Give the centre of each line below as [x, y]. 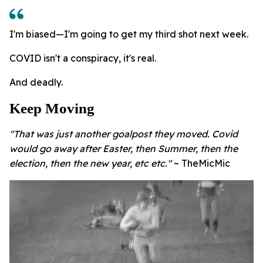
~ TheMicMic [202, 163]
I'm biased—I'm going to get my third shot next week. [129, 34]
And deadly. [36, 82]
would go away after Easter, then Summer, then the [124, 149]
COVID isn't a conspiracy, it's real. [83, 58]
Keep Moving [52, 109]
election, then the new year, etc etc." [92, 163]
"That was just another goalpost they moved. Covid [124, 134]
